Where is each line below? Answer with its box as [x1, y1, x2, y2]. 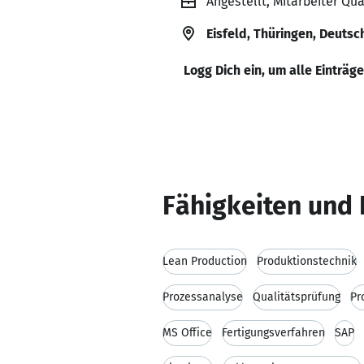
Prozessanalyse [162, 290, 243, 304]
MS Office [162, 326, 212, 340]
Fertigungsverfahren [222, 326, 325, 340]
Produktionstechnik [257, 254, 357, 268]
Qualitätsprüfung [253, 290, 340, 304]
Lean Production [162, 254, 247, 268]
